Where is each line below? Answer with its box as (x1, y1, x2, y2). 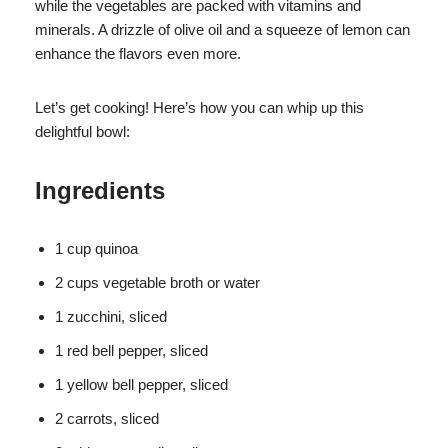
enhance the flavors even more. (35, 44, 241, 62)
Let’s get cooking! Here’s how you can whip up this (35, 98, 364, 116)
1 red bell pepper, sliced (55, 341, 208, 359)
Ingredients (35, 176, 165, 204)
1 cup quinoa (55, 239, 138, 257)
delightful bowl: (35, 122, 130, 140)
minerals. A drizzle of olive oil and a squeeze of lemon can (35, 20, 410, 38)
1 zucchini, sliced (55, 307, 167, 325)
